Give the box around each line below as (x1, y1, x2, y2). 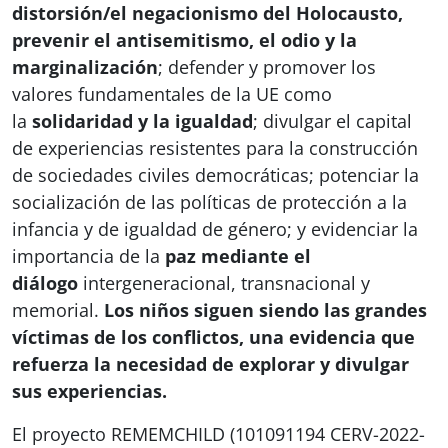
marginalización (12, 54, 158, 79)
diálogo (12, 270, 83, 295)
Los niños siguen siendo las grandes (104, 297, 427, 322)
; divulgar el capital (253, 108, 412, 133)
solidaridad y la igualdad (32, 108, 253, 133)
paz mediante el (165, 243, 311, 268)
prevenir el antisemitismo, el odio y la (12, 27, 357, 52)
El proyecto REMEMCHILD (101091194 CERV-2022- (12, 421, 425, 446)
